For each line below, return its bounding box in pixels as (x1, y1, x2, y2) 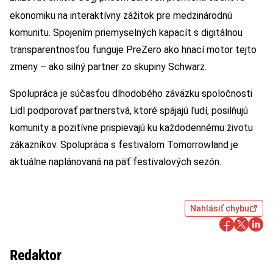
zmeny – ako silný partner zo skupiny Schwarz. (10, 61, 207, 73)
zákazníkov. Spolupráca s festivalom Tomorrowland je (10, 139, 238, 151)
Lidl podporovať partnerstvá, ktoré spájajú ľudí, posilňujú (10, 105, 248, 117)
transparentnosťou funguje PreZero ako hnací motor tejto (10, 44, 257, 56)
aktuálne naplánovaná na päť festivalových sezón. (10, 156, 221, 168)
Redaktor (10, 247, 62, 264)
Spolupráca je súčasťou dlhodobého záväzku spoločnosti (10, 88, 252, 100)
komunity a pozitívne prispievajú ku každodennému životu (10, 122, 253, 134)
